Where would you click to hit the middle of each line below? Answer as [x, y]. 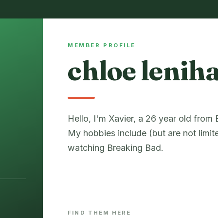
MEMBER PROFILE [102, 45]
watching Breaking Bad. [116, 147]
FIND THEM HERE [100, 212]
